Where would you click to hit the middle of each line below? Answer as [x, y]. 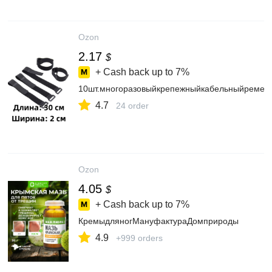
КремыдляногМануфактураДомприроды [158, 221]
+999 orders [139, 238]
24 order [132, 106]
